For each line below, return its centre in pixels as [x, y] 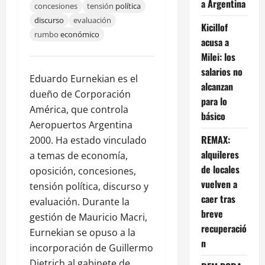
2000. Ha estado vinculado [88, 140]
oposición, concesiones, [83, 171]
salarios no [222, 71]
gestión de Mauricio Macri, [88, 217]
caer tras [218, 198]
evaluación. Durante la [80, 201]
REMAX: [215, 139]
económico [80, 34]
